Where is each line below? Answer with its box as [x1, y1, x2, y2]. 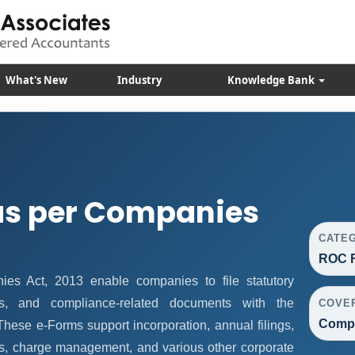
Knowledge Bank [227, 73, 317, 87]
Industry [116, 73, 162, 87]
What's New [6, 73, 67, 87]
